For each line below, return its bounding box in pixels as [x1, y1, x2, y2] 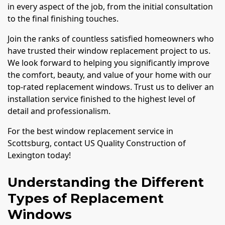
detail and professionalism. [8, 105, 110, 117]
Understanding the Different [8, 174, 204, 190]
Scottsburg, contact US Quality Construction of [8, 137, 186, 149]
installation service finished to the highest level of [8, 93, 195, 104]
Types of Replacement [8, 190, 164, 206]
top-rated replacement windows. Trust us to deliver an [8, 81, 214, 92]
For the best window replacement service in [8, 125, 173, 137]
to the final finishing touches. [8, 13, 119, 24]
